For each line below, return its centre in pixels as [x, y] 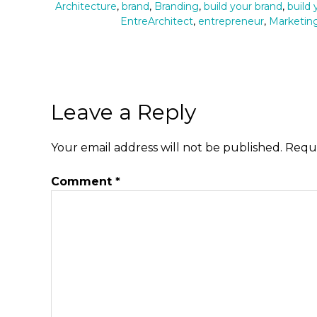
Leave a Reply [123, 113]
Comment [83, 182]
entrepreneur [231, 22]
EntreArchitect [156, 22]
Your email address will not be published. [167, 148]
